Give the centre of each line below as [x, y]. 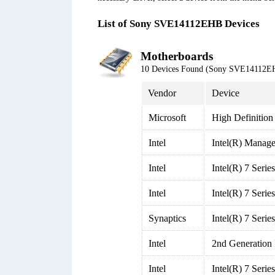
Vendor [162, 93]
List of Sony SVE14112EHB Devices [179, 24]
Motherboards [177, 56]
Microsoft [167, 118]
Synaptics [167, 218]
